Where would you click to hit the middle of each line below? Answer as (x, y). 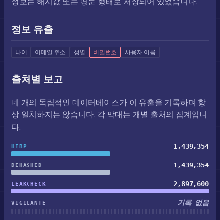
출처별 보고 (37, 79)
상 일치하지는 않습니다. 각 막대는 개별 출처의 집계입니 (109, 115)
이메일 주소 (50, 52)
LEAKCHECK (29, 184)
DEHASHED (27, 165)
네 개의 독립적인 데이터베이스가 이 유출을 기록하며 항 (109, 102)
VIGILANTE (29, 203)
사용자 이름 (140, 52)
